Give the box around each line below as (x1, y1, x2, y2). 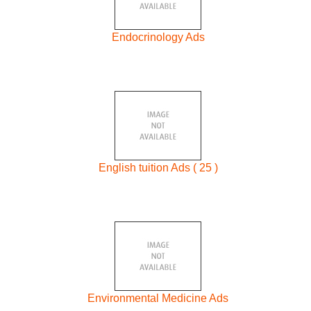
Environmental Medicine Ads (87, 292, 229, 304)
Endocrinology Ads (111, 31, 205, 44)
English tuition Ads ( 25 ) (98, 162, 218, 174)
